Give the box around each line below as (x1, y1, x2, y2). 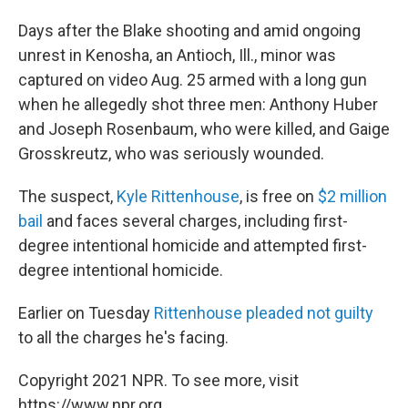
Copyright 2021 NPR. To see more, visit (18, 371, 299, 390)
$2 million (318, 187, 387, 206)
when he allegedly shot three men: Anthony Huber (18, 95, 378, 114)
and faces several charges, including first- (43, 211, 348, 230)
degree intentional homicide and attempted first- (18, 236, 367, 255)
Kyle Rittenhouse (117, 187, 240, 206)
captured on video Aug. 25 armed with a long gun (18, 70, 367, 89)
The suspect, (18, 187, 117, 206)
